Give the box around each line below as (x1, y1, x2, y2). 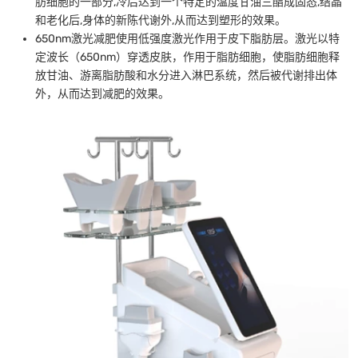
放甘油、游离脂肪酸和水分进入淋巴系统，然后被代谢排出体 (35, 68, 337, 82)
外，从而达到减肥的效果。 (35, 86, 169, 101)
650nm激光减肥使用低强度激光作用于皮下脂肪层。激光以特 (35, 31, 340, 46)
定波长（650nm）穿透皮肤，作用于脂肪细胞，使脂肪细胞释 (35, 50, 340, 64)
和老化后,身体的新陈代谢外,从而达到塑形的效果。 (35, 13, 286, 27)
